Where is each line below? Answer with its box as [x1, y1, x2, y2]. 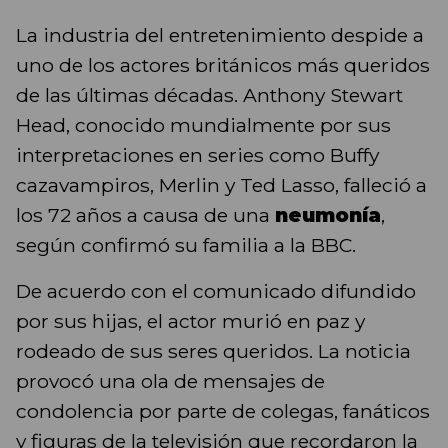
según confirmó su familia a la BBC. [16, 233, 356, 258]
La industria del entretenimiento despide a [16, 23, 424, 48]
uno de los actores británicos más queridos [16, 53, 430, 78]
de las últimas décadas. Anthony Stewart [16, 83, 403, 108]
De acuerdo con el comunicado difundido [16, 279, 416, 304]
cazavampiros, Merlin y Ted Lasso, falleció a [16, 173, 427, 198]
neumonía [275, 203, 381, 228]
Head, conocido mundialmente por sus [16, 113, 391, 138]
